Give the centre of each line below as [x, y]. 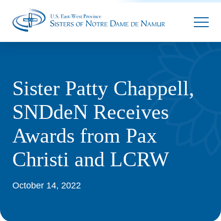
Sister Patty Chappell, [103, 88]
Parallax [163, 14]
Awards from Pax [85, 136]
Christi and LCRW [91, 159]
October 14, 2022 [47, 185]
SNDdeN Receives [91, 112]
